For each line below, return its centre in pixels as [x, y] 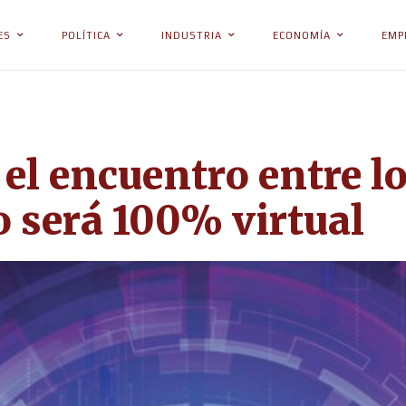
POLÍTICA [86, 35]
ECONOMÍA [302, 35]
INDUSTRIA [192, 35]
